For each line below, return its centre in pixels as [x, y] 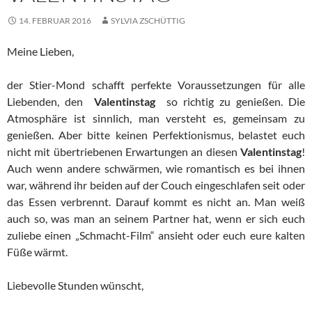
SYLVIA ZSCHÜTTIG [148, 20]
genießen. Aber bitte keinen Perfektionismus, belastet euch [156, 134]
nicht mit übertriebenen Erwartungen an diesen [124, 151]
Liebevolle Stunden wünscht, [75, 285]
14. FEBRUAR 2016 [55, 20]
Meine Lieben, [40, 51]
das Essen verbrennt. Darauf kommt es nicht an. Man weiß [156, 201]
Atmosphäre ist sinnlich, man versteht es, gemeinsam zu [156, 118]
